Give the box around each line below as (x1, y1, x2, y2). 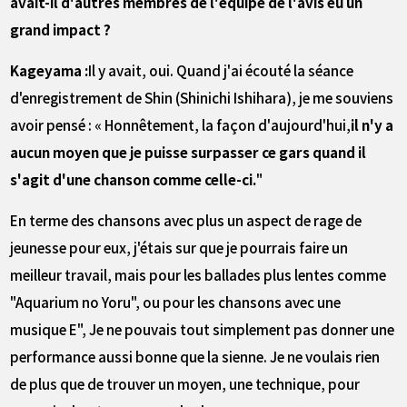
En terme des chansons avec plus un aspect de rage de (10, 209, 362, 230)
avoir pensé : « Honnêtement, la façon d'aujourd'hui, (10, 114, 352, 135)
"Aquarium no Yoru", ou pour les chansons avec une (10, 291, 342, 312)
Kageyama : (10, 60, 89, 81)
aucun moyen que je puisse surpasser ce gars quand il (10, 142, 367, 163)
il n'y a (351, 114, 394, 135)
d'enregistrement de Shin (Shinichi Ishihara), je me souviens (10, 87, 394, 108)
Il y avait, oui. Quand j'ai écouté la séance (88, 60, 354, 81)
